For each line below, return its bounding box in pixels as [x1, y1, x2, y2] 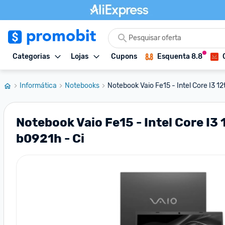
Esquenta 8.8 [157, 52, 202, 61]
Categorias [13, 52, 50, 61]
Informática [20, 81, 57, 90]
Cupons [111, 52, 137, 61]
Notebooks [65, 81, 99, 90]
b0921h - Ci [16, 132, 84, 146]
